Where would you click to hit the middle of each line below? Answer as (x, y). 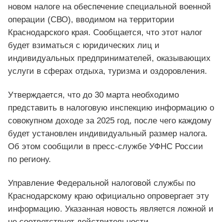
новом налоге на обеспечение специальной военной (110, 7)
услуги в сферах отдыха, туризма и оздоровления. (108, 71)
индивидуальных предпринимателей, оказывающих (109, 58)
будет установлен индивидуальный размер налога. (108, 134)
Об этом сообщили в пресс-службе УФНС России (106, 147)
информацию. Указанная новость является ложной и (111, 209)
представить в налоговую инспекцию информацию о (111, 108)
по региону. (29, 160)
